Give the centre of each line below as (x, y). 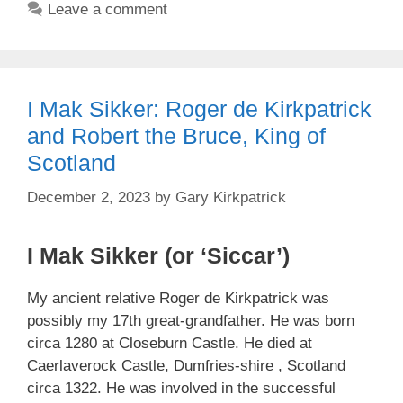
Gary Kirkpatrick (231, 197)
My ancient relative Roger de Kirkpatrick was (178, 298)
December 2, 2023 (89, 197)
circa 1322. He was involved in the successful (181, 388)
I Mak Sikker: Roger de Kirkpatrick (199, 109)
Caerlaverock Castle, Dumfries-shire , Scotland (186, 365)
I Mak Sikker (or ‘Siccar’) (158, 255)
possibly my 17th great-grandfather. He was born (191, 320)
